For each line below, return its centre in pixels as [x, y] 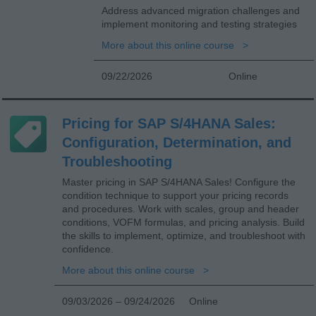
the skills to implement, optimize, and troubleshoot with [184, 235]
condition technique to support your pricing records [175, 195]
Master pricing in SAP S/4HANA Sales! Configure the [179, 182]
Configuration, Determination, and [177, 142]
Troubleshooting [117, 161]
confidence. [88, 249]
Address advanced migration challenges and [201, 10]
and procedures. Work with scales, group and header [181, 208]
